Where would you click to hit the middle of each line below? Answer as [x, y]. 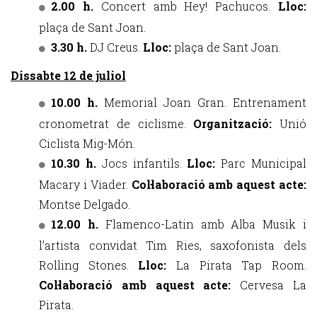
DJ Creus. [116, 47]
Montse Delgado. [85, 204]
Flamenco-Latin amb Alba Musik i [206, 224]
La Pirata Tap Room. [242, 265]
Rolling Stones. [89, 265]
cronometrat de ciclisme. [116, 123]
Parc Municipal [264, 163]
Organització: [236, 123]
